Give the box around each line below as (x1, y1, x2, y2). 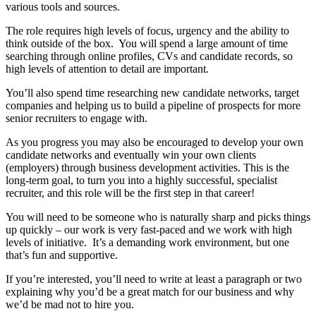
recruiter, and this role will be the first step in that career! (6, 187, 255, 200)
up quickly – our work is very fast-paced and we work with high (6, 224, 292, 236)
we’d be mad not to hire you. (6, 298, 134, 311)
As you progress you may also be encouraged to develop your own (6, 136, 303, 149)
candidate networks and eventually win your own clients (6, 149, 256, 162)
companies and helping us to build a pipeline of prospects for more (6, 99, 300, 112)
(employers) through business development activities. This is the (6, 162, 289, 174)
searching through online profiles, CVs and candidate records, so (6, 50, 293, 63)
